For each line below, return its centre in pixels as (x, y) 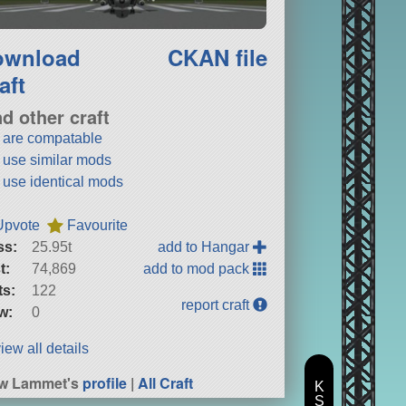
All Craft (166, 383)
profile (105, 383)
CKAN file (218, 58)
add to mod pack (198, 269)
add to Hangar (206, 247)
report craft (217, 305)
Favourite (98, 226)
